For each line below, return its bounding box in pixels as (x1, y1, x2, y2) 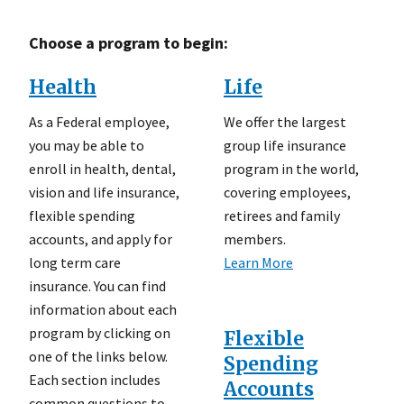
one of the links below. (29, 346, 168, 365)
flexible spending (29, 206, 135, 225)
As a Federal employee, (29, 112, 170, 131)
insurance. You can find (29, 276, 166, 295)
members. (224, 229, 286, 248)
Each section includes (29, 370, 161, 389)
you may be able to (29, 135, 144, 154)
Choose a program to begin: (29, 32, 228, 53)
